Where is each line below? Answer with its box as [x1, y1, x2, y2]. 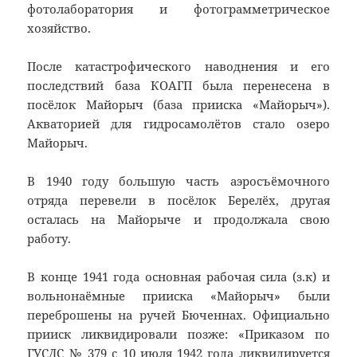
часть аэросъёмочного [175, 173, 330, 190]
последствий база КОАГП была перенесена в [27, 77, 330, 94]
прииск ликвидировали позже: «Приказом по [27, 326, 330, 343]
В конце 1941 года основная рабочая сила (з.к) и [27, 269, 330, 285]
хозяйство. [27, 20, 92, 37]
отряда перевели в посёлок [27, 192, 228, 209]
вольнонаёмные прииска [27, 288, 194, 304]
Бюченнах [181, 307, 243, 324]
